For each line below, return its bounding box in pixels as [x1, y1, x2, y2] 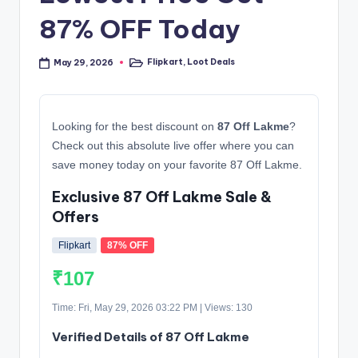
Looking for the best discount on [52, 120, 217, 133]
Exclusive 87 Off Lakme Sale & [52, 188, 272, 207]
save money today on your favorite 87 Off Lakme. [52, 158, 302, 172]
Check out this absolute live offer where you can [52, 139, 294, 153]
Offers [52, 208, 99, 227]
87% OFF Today [39, 12, 241, 45]
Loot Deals [187, 57, 236, 68]
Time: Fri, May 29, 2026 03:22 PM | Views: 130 [52, 302, 253, 314]
